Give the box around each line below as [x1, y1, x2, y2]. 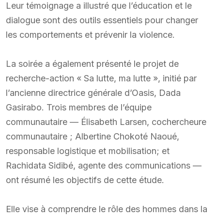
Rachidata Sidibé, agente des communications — [6, 160, 201, 170]
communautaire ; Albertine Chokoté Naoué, [6, 131, 179, 141]
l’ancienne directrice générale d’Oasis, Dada [6, 87, 181, 98]
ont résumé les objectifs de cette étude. [6, 174, 164, 185]
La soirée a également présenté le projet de [6, 58, 179, 69]
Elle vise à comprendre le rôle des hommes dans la [6, 203, 207, 214]
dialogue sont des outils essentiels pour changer [6, 15, 198, 25]
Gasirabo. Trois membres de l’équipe [6, 102, 152, 112]
